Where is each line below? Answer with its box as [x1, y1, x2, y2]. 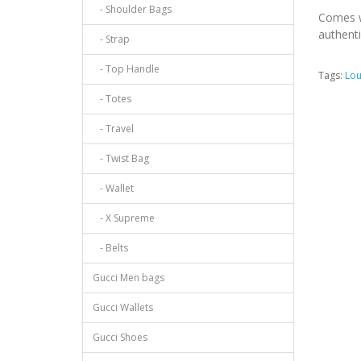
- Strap [93, 32, 130, 47]
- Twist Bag [93, 151, 149, 166]
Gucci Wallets [93, 301, 153, 315]
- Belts [93, 241, 128, 255]
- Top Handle [93, 62, 160, 77]
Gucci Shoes [93, 330, 147, 345]
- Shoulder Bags [93, 2, 172, 17]
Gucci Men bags [93, 271, 164, 285]
